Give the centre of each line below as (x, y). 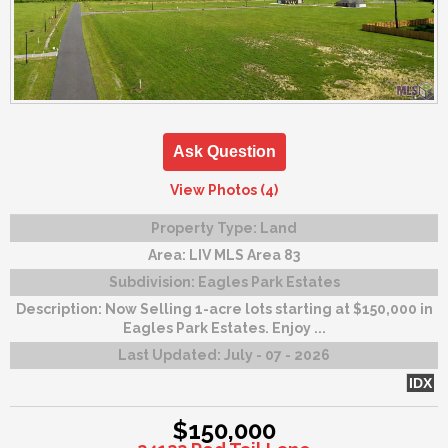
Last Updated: (171, 355)
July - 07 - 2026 (277, 355)
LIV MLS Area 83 (244, 255)
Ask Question (224, 152)
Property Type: (205, 228)
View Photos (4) (224, 190)
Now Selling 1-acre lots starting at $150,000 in (268, 309)
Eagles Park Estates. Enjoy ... (224, 328)
